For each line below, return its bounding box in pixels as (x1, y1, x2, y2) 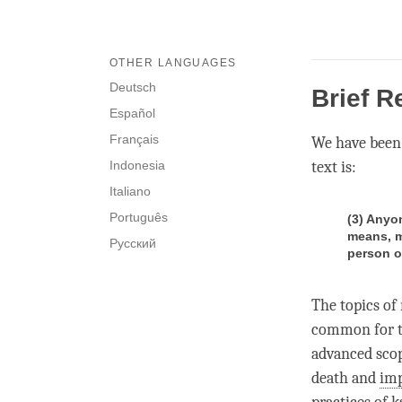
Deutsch (109, 80, 156, 95)
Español (109, 106, 155, 121)
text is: (311, 158, 356, 178)
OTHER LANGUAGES (109, 57, 237, 70)
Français (109, 132, 159, 147)
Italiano (109, 184, 151, 199)
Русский (109, 236, 156, 251)
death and (311, 369, 380, 389)
